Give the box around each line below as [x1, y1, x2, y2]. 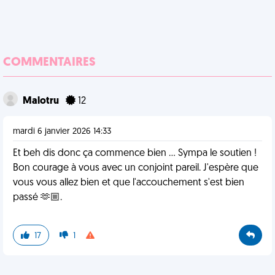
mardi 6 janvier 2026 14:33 [13, 127, 111, 136]
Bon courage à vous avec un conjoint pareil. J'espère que [13, 163, 258, 173]
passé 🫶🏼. [13, 193, 62, 203]
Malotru [23, 96, 61, 106]
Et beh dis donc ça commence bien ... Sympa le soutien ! [13, 149, 257, 158]
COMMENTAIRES [3, 56, 96, 69]
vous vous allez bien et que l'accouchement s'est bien [13, 178, 244, 188]
